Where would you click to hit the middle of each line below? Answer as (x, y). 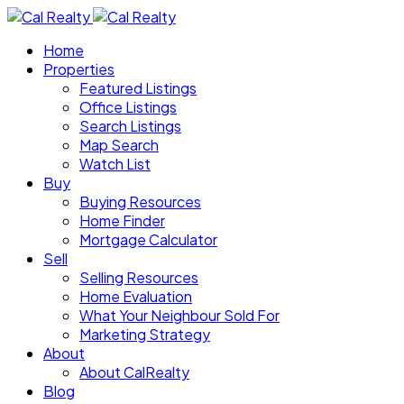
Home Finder (122, 220)
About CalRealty (134, 372)
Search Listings (130, 126)
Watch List (115, 164)
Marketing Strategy (145, 334)
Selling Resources (139, 277)
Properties (79, 69)
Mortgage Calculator (148, 239)
